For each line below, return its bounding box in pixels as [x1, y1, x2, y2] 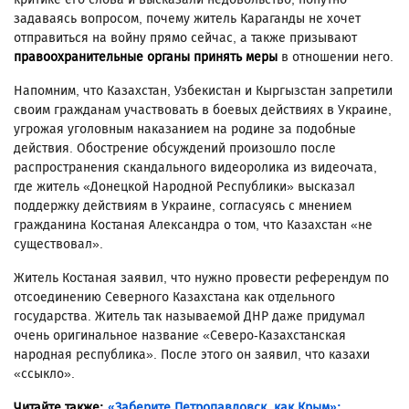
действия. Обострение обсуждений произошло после [14, 141, 336, 157]
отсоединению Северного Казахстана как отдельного [14, 289, 335, 306]
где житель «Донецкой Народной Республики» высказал [14, 179, 355, 195]
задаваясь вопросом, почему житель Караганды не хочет [14, 11, 361, 27]
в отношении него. [278, 49, 393, 66]
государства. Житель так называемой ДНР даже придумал [14, 309, 365, 325]
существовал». [14, 236, 103, 253]
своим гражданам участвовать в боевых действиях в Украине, [14, 102, 392, 119]
